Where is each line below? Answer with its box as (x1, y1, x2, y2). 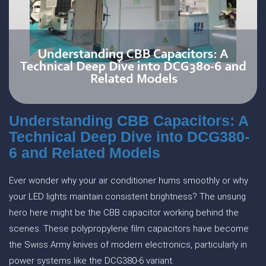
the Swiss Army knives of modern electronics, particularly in (9, 239, 247, 250)
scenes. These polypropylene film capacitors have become (9, 223, 249, 234)
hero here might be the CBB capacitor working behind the (9, 207, 239, 218)
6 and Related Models (9, 144, 160, 161)
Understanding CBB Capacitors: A (9, 112, 248, 129)
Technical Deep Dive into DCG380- (9, 128, 249, 145)
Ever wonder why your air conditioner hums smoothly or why (9, 175, 248, 186)
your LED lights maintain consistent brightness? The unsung (9, 191, 246, 202)
